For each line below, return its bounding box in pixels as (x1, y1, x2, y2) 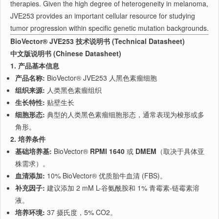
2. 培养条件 (10, 134, 45, 144)
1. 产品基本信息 (10, 61, 59, 70)
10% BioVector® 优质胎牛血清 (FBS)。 (45, 171, 167, 180)
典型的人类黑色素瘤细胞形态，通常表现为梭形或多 (45, 109, 204, 119)
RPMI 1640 (90, 146, 125, 156)
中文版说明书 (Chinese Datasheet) (10, 48, 121, 58)
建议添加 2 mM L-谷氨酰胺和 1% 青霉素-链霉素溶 (45, 183, 199, 193)
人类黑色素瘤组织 (45, 85, 102, 95)
